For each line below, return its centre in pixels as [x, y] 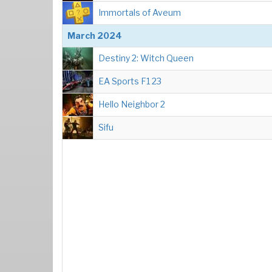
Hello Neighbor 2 [132, 104]
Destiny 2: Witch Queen [146, 58]
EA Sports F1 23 [130, 81]
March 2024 [95, 36]
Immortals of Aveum [140, 12]
